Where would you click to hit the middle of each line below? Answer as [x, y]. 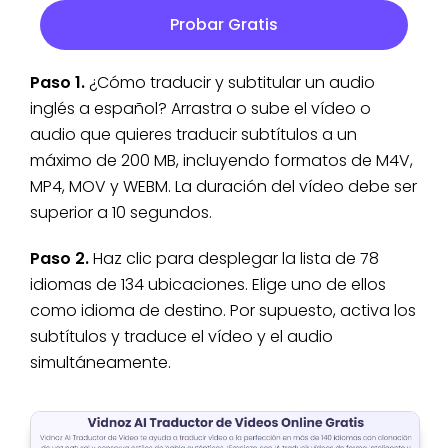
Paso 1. [57, 83]
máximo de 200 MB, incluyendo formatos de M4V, [221, 161]
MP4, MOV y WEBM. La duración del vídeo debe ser [223, 187]
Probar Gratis [224, 25]
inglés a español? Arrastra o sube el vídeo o [200, 109]
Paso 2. [59, 259]
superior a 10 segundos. [121, 213]
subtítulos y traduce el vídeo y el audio [181, 337]
